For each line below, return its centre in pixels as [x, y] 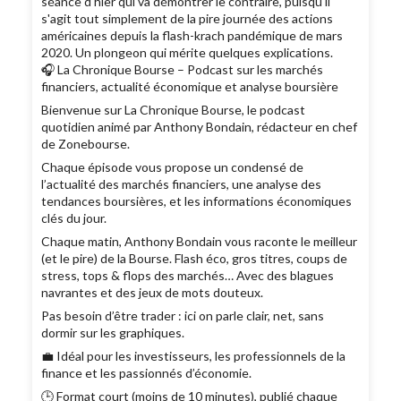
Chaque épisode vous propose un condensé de [173, 167]
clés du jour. [74, 218]
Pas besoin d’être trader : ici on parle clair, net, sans [183, 316]
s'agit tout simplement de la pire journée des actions [188, 19]
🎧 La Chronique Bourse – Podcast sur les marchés [183, 70]
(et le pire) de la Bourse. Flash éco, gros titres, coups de [195, 259]
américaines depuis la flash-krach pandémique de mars [192, 36]
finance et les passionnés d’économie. [147, 373]
